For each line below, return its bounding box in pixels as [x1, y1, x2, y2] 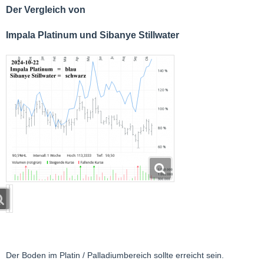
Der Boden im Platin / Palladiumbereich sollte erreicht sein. [6, 250, 224, 260]
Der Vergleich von [6, 4, 85, 15]
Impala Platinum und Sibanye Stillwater [6, 29, 179, 40]
